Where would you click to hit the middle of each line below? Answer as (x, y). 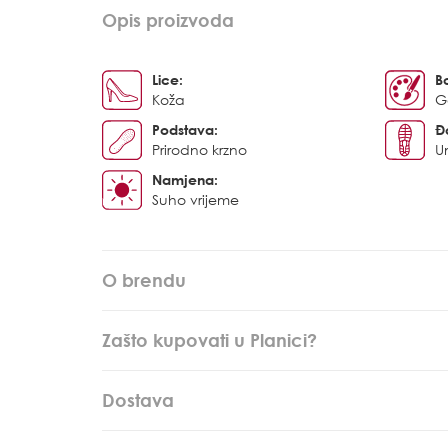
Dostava (138, 400)
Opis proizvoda (168, 20)
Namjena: (185, 179)
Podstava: (185, 129)
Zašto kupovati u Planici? (209, 340)
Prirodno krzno (199, 149)
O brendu (144, 280)
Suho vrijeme (195, 199)
